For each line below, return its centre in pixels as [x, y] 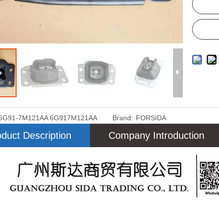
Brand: [122, 118]
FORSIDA [151, 118]
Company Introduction [156, 135]
